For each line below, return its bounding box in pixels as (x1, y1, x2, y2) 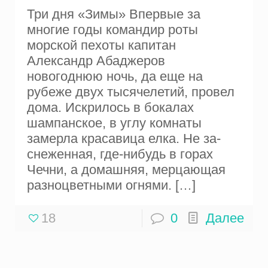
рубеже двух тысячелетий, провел (27, 84, 235, 100)
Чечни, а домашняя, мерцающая (27, 162, 226, 178)
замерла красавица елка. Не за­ (27, 131, 221, 147)
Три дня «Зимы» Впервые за (27, 7, 201, 22)
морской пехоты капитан (27, 38, 176, 53)
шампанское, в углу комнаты (27, 115, 202, 131)
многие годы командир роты (27, 22, 199, 38)
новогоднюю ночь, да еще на (27, 69, 203, 84)
